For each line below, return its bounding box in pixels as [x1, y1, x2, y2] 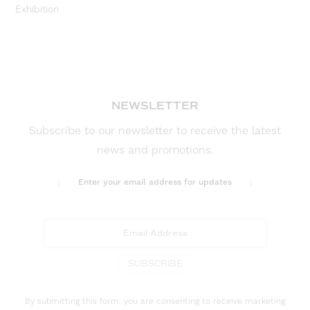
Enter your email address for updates [78, 177, 232, 188]
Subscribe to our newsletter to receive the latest [29, 124, 281, 138]
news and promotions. [96, 143, 214, 158]
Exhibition [15, 3, 60, 17]
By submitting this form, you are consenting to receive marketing [25, 295, 285, 307]
